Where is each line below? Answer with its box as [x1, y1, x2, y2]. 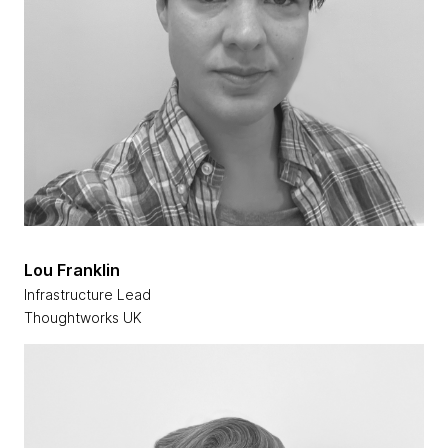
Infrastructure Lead [24, 286, 155, 304]
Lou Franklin [24, 260, 120, 281]
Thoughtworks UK [24, 309, 142, 327]
